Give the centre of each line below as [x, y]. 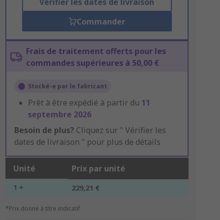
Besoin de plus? [44, 130]
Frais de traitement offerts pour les [96, 51]
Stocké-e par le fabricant [67, 86]
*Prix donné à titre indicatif [42, 208]
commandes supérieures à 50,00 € [92, 63]
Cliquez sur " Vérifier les [120, 130]
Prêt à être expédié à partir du [84, 103]
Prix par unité [98, 168]
